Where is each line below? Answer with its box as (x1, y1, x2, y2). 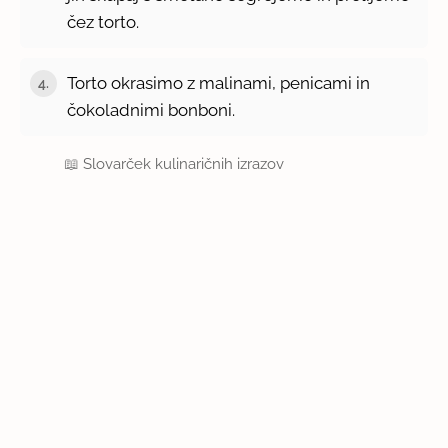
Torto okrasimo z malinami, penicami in (67, 72, 371, 93)
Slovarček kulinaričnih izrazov (83, 154, 285, 173)
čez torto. (67, 11, 140, 32)
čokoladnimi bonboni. (67, 99, 236, 120)
